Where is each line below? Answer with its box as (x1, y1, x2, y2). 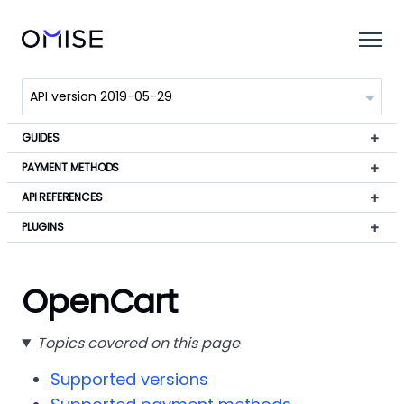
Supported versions (50, 368, 208, 390)
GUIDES (22, 130, 60, 145)
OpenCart (22, 279, 178, 325)
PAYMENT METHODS (22, 160, 120, 175)
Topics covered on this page (36, 333, 240, 353)
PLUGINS (22, 219, 64, 234)
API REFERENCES (22, 189, 103, 205)
